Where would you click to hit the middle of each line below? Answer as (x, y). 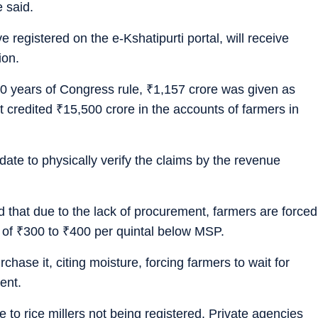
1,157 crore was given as (224, 89)
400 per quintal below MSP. (147, 231)
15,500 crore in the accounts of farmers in (181, 109)
